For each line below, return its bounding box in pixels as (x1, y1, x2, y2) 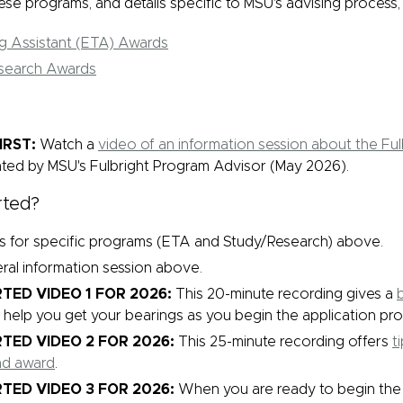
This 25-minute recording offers (178, 335, 392, 349)
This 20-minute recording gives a (172, 287, 397, 301)
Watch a (36, 138, 98, 152)
